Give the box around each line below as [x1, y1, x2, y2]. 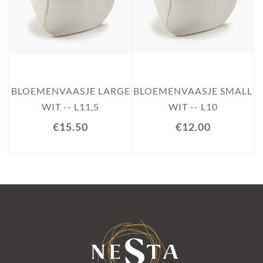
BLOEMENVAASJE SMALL [133, 85, 252, 96]
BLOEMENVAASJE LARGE [11, 85, 130, 96]
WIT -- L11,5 [42, 101, 99, 112]
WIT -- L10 [168, 101, 218, 112]
